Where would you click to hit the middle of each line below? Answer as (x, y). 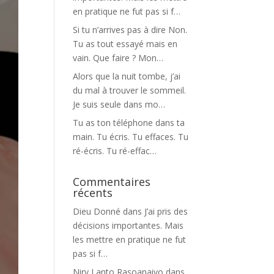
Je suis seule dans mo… (119, 104)
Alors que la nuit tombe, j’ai (127, 76)
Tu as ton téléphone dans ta (129, 123)
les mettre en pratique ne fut (130, 239)
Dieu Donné (97, 211)
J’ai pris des (166, 211)
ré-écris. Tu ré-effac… (115, 151)
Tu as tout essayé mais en (125, 44)
